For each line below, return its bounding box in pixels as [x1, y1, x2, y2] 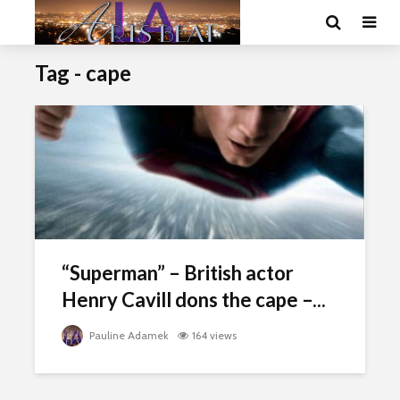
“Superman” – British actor [62, 261, 294, 285]
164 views [192, 329, 237, 342]
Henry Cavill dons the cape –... [62, 287, 326, 312]
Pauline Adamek [87, 329, 169, 342]
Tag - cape [35, 60, 131, 86]
